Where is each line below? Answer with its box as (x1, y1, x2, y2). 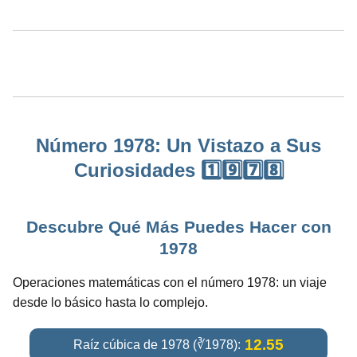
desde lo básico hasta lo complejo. (13, 295, 208, 309)
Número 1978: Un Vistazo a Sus (36, 134, 321, 156)
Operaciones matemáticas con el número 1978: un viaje (13, 275, 327, 289)
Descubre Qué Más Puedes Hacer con (25, 217, 331, 236)
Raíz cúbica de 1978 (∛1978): (73, 338, 241, 352)
